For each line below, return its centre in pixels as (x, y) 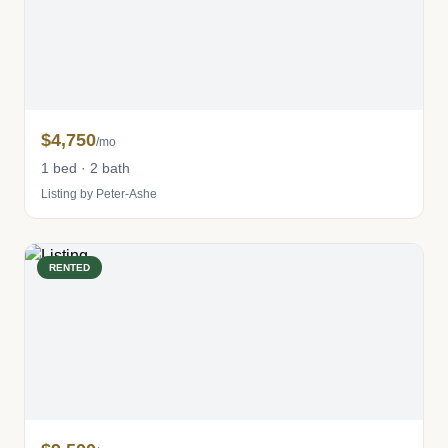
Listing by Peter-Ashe (99, 194)
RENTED (69, 267)
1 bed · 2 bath (85, 168)
